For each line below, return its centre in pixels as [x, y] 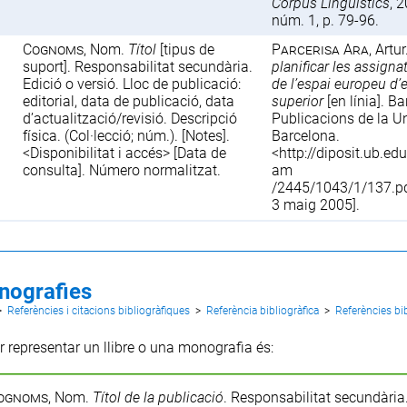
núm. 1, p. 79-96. [326, 20]
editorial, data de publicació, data [129, 101]
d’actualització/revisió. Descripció [130, 118]
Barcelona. [306, 135]
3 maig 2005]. [316, 204]
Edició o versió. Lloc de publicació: [132, 84]
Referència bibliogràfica [262, 310]
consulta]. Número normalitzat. [122, 170]
